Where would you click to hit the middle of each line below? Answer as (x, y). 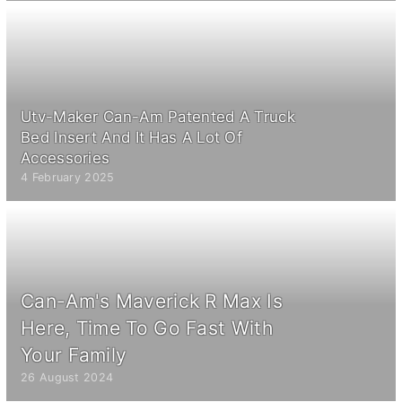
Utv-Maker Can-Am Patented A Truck (158, 116)
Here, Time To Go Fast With (147, 328)
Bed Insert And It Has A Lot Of (132, 137)
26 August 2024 (67, 377)
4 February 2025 (68, 177)
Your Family (74, 354)
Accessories (66, 157)
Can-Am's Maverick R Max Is (152, 301)
